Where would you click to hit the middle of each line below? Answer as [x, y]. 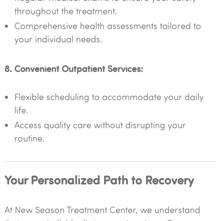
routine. [29, 138]
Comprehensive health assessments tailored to [108, 26]
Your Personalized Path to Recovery [99, 179]
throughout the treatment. [65, 11]
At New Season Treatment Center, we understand [102, 210]
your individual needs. [58, 39]
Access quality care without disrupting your [100, 125]
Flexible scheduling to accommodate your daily [109, 97]
